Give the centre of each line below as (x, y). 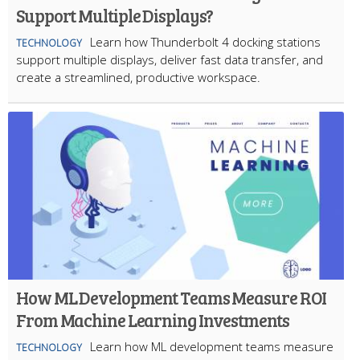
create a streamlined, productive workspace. (138, 78)
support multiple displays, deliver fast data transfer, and (170, 60)
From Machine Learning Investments (153, 320)
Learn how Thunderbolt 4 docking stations (205, 42)
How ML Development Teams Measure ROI (172, 298)
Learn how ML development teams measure (212, 347)
